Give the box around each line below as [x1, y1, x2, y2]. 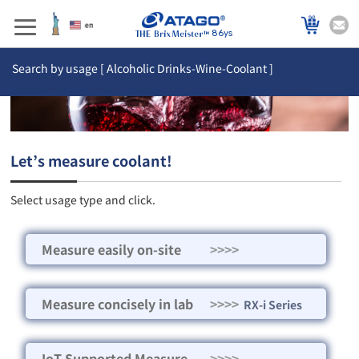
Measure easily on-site [42, 240, 182, 260]
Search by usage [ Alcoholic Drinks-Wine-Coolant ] [12, 60, 273, 76]
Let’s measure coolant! [10, 150, 173, 171]
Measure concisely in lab [42, 294, 194, 314]
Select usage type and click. [10, 192, 156, 208]
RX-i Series [239, 296, 303, 313]
